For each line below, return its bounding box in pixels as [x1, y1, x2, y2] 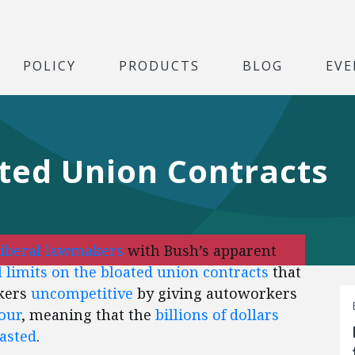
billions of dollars [155, 305, 279, 324]
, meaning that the [21, 305, 155, 324]
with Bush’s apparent [124, 241, 277, 260]
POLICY [23, 56, 76, 74]
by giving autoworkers [133, 284, 297, 303]
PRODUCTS [119, 56, 200, 74]
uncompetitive [31, 284, 133, 303]
